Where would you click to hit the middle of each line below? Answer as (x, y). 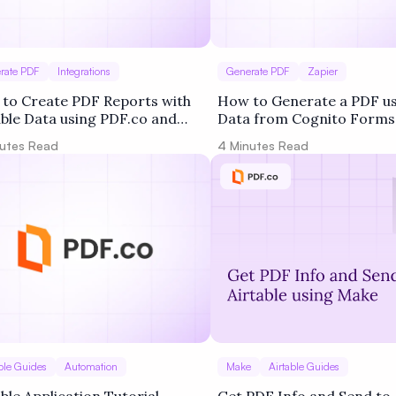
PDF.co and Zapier (280, 136)
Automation (91, 366)
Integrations (84, 71)
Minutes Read (267, 145)
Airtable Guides (304, 366)
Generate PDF (258, 71)
